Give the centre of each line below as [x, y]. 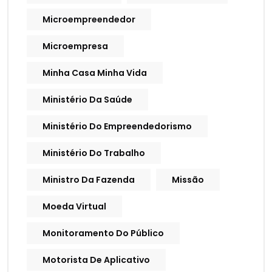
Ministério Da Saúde [87, 100]
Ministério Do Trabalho [94, 153]
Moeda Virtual [74, 207]
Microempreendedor [89, 20]
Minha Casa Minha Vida [95, 73]
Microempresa [75, 46]
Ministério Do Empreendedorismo [117, 127]
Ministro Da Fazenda [89, 180]
